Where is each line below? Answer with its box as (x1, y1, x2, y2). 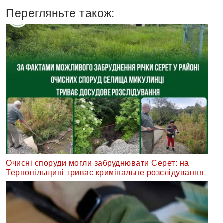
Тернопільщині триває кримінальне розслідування (6, 168, 204, 177)
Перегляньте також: (6, 7, 114, 20)
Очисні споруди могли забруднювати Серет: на (6, 158, 189, 167)
